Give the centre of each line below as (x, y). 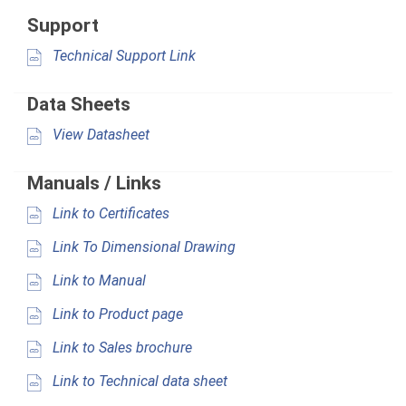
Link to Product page (116, 314)
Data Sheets (79, 104)
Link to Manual (97, 281)
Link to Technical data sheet (138, 382)
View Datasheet (99, 135)
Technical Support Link (122, 56)
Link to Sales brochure (121, 348)
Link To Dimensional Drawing (142, 247)
